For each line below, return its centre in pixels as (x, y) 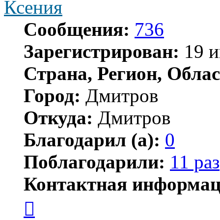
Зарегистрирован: (101, 51)
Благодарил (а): (92, 139)
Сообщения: (77, 29)
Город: (52, 95)
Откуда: (58, 117)
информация (55, 207)
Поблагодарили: (94, 162)
